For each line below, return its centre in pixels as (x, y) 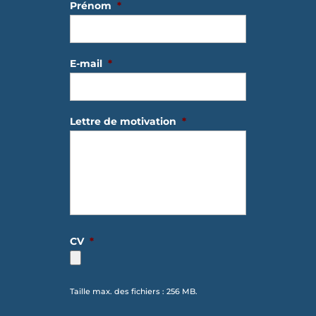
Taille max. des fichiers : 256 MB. (133, 291)
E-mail (86, 63)
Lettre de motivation (123, 121)
